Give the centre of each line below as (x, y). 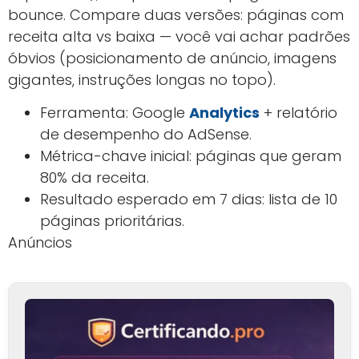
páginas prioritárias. (112, 221)
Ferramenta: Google (115, 113)
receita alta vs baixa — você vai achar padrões (179, 36)
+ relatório (298, 113)
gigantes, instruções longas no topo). (142, 79)
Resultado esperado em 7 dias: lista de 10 (189, 200)
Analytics (224, 113)
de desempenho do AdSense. (146, 135)
